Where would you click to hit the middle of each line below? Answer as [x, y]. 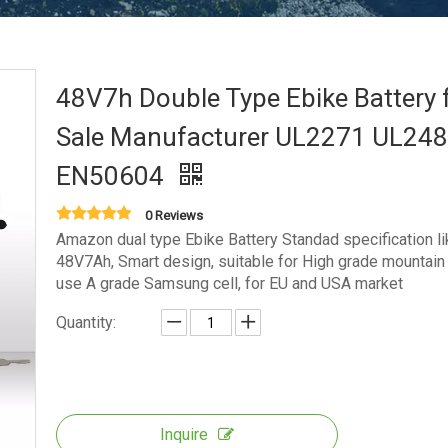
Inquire [184, 434]
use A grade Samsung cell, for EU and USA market [229, 283]
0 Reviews [174, 215]
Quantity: [86, 322]
